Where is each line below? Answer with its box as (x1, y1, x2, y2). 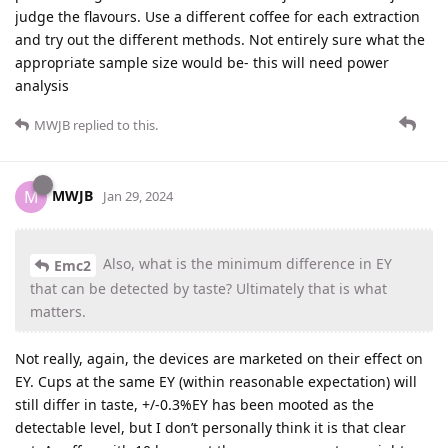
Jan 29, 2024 (103, 186, 173, 205)
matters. (30, 301, 86, 321)
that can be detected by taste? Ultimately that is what (30, 278, 387, 298)
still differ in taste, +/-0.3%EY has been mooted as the (15, 394, 374, 414)
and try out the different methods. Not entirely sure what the (15, 30, 425, 50)
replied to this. (70, 116, 158, 135)
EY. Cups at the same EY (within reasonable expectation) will (15, 371, 417, 391)
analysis (15, 76, 69, 96)
